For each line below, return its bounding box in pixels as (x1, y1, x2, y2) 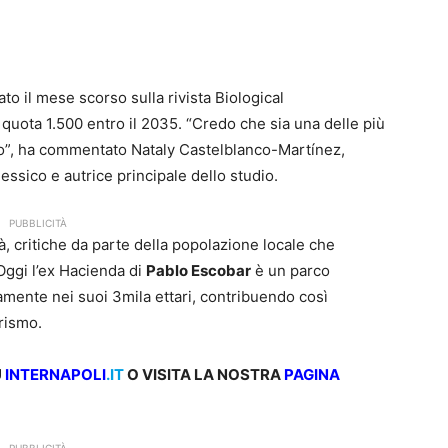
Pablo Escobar (146, 261, 251, 281)
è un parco (251, 261, 330, 281)
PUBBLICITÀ (9, 217, 67, 230)
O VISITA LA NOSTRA (124, 365, 284, 385)
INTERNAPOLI (5, 365, 106, 385)
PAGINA (284, 365, 340, 385)
